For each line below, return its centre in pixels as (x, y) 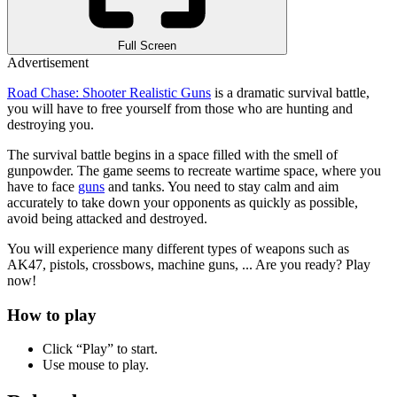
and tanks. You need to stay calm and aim (222, 186)
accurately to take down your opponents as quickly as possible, (183, 202)
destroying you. (51, 124)
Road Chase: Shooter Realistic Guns (109, 92)
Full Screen (147, 45)
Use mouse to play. (96, 365)
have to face (43, 186)
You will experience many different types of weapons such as (178, 248)
